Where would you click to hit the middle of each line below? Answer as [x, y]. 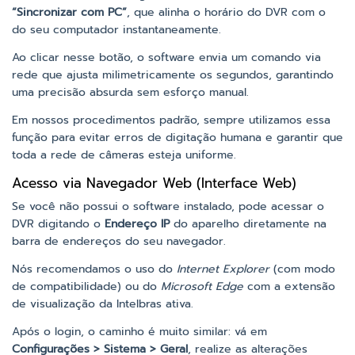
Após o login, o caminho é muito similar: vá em [139, 332]
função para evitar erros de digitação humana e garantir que [177, 138]
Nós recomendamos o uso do [94, 269]
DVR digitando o [58, 224]
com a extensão [289, 287]
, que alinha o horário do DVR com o [226, 13]
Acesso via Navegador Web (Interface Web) [154, 183]
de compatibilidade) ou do [86, 287]
